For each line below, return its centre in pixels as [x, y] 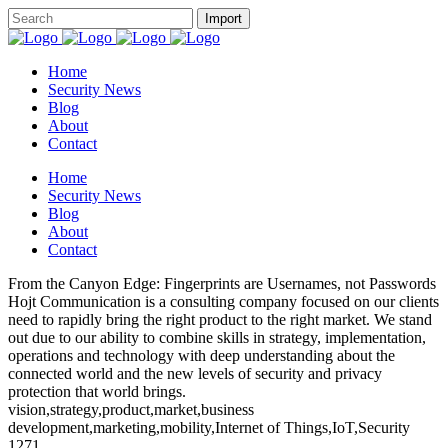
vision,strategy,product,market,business [131, 409]
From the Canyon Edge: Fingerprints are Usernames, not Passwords [222, 283]
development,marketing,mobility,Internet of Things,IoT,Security [209, 427]
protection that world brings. [97, 391]
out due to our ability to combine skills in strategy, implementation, [217, 337]
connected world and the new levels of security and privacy [195, 373]
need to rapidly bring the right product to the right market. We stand [220, 319]
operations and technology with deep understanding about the [201, 355]
